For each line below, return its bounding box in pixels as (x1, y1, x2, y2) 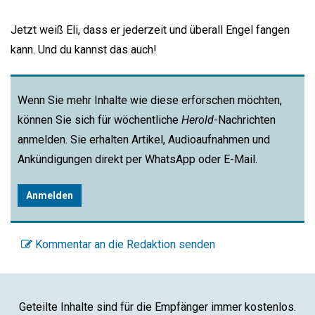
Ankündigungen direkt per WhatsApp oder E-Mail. (18, 153, 260, 167)
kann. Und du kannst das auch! (11, 43, 157, 57)
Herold (181, 113, 214, 127)
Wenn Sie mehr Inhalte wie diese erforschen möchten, (18, 94, 282, 108)
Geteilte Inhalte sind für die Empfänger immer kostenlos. (19, 300, 296, 314)
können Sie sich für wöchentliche (18, 113, 181, 127)
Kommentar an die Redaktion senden (32, 237, 215, 251)
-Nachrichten (214, 113, 276, 127)
